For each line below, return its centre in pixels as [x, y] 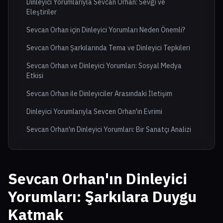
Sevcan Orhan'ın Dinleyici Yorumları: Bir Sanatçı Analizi [109, 130]
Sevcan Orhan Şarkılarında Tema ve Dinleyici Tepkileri [108, 48]
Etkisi [35, 76]
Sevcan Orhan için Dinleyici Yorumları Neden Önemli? [106, 30]
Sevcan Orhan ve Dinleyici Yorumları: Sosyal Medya [104, 66]
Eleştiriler [42, 12]
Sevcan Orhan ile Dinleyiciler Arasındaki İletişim [99, 94]
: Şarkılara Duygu [137, 197]
